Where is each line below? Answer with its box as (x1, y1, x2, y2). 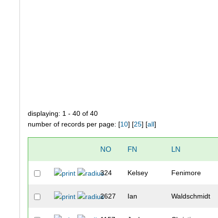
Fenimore (171, 169, 201, 177)
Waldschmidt (171, 192, 211, 200)
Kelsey (127, 169, 148, 177)
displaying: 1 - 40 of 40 (28, 109, 98, 118)
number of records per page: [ (28, 120, 121, 128)
